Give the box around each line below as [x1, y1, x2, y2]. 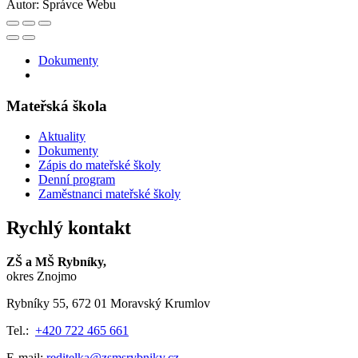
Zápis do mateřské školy [38, 158, 161, 173]
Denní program [38, 173, 115, 187]
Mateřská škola [6, 97, 107, 114]
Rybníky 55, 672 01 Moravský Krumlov [6, 296, 210, 311]
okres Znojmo [6, 269, 77, 284]
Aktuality [38, 129, 86, 144]
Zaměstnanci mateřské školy [38, 187, 181, 201]
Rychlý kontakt [6, 217, 131, 239]
